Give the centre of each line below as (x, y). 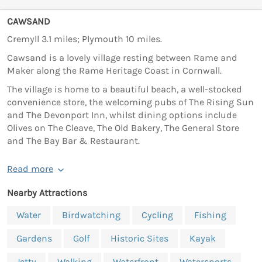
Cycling (157, 215)
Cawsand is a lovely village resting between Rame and (122, 58)
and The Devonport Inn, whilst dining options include (122, 115)
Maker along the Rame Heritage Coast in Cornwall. (114, 71)
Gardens (34, 239)
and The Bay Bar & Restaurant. (73, 141)
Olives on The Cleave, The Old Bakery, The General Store (123, 128)
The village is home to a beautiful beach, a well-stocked (125, 89)
